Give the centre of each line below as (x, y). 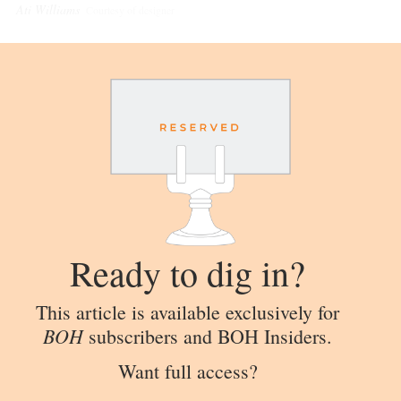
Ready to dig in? (188, 272)
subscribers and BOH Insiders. (208, 336)
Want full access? (188, 371)
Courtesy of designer (130, 10)
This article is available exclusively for (188, 311)
